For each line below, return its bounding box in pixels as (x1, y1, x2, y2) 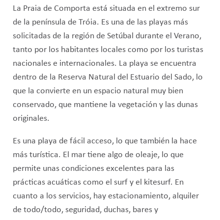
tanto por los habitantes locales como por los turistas (12, 46, 203, 55)
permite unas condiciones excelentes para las (12, 164, 174, 173)
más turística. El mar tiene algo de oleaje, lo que (12, 150, 184, 159)
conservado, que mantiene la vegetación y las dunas (12, 101, 198, 110)
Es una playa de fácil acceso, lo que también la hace (12, 137, 197, 145)
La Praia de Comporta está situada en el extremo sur (12, 4, 200, 13)
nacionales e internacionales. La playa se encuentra (12, 59, 196, 68)
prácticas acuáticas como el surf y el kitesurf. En (12, 178, 184, 187)
